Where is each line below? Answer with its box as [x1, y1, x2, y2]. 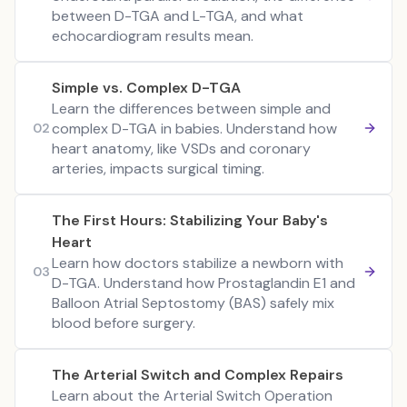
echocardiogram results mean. [52, 26, 253, 45]
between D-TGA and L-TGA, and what [52, 6, 303, 25]
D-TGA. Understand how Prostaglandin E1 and [52, 273, 355, 293]
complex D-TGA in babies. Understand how [52, 119, 337, 138]
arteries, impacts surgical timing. [52, 159, 264, 178]
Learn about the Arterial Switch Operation [52, 386, 333, 405]
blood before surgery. [52, 313, 195, 333]
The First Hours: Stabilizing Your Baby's [52, 211, 328, 230]
